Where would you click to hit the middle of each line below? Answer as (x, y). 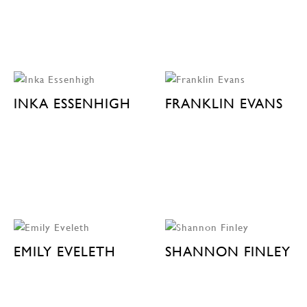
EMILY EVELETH (65, 251)
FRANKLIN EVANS (224, 103)
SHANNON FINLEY (228, 251)
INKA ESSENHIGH (72, 103)
